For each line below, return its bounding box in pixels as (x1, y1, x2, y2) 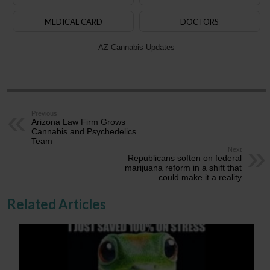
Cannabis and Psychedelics (31, 126, 137, 136)
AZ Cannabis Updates (98, 42, 175, 52)
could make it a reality (158, 172, 242, 182)
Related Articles (7, 195, 107, 212)
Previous (31, 109, 58, 117)
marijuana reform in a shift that (124, 162, 242, 172)
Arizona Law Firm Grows (31, 116, 126, 127)
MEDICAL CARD (44, 16, 102, 27)
